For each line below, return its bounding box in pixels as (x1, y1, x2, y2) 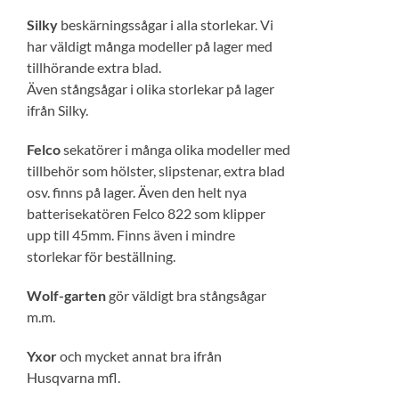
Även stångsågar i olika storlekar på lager (27, 80, 274, 97)
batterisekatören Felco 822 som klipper (27, 205, 265, 222)
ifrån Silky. (27, 102, 88, 118)
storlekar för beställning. (27, 248, 175, 265)
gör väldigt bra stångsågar (109, 287, 266, 304)
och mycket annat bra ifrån (60, 347, 222, 364)
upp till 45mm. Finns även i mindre (27, 226, 235, 243)
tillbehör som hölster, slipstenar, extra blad (27, 162, 285, 179)
